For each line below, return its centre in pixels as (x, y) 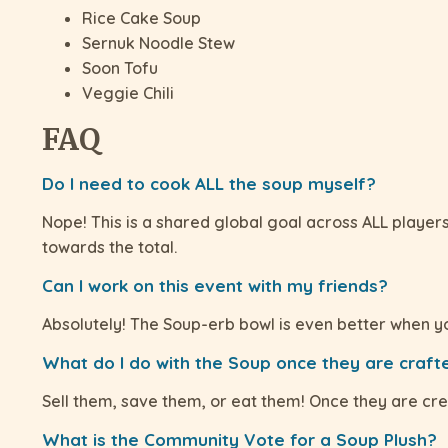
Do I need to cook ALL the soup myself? (209, 184)
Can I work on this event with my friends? (215, 286)
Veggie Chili (128, 93)
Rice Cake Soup (141, 18)
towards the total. (109, 247)
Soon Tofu (120, 68)
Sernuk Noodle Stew (158, 43)
